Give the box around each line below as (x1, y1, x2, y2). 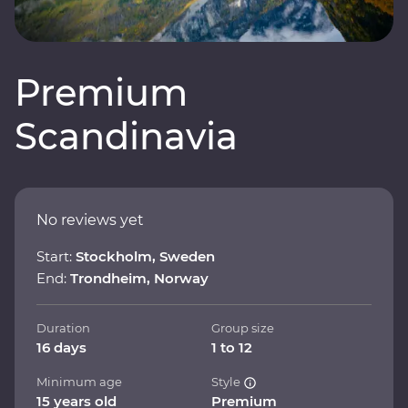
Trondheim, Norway (70, 269, 209, 287)
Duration (36, 320, 90, 335)
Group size (211, 320, 274, 335)
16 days (36, 338, 87, 356)
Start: (36, 247, 76, 265)
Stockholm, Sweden (76, 247, 215, 265)
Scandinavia (15, 113, 238, 158)
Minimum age (36, 373, 122, 389)
